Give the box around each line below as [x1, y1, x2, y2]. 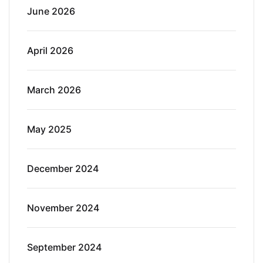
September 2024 [27, 241, 102, 253]
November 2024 [27, 201, 99, 214]
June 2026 [27, 5, 75, 17]
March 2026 [27, 83, 81, 96]
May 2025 [27, 123, 72, 135]
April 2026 [27, 44, 73, 56]
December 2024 [27, 162, 99, 174]
